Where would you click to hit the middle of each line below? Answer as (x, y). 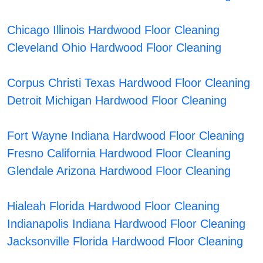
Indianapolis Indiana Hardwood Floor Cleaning (127, 224)
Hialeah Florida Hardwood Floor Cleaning (114, 206)
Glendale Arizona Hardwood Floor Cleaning (119, 171)
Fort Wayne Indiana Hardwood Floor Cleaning (126, 136)
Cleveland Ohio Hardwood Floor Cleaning (114, 48)
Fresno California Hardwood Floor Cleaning (119, 154)
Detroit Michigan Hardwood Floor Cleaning (117, 101)
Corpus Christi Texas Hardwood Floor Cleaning (129, 83)
